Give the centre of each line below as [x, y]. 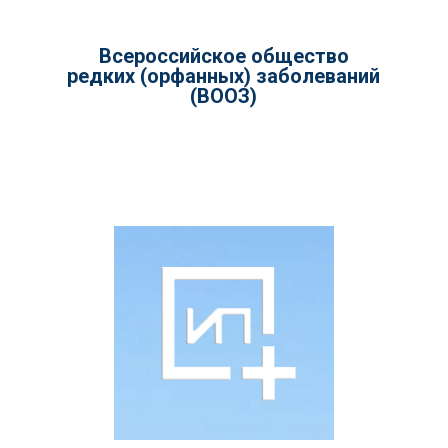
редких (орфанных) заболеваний [224, 76]
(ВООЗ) [224, 96]
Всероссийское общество [223, 56]
